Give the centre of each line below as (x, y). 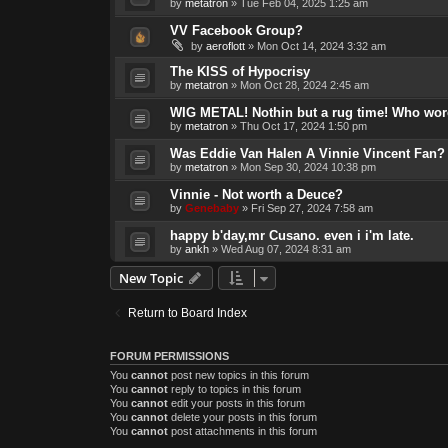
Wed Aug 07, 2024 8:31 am (285, 248)
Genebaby (211, 207)
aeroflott (225, 45)
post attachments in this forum (242, 430)
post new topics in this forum (238, 374)
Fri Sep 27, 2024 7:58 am (311, 207)
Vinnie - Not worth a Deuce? (256, 194)
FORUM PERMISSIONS (169, 355)
